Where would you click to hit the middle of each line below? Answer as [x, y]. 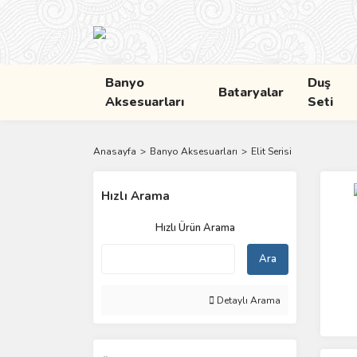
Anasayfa [115, 151]
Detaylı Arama [247, 300]
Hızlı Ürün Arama [195, 228]
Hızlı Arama [135, 196]
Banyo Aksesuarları [194, 151]
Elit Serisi [271, 151]
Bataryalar [251, 92]
